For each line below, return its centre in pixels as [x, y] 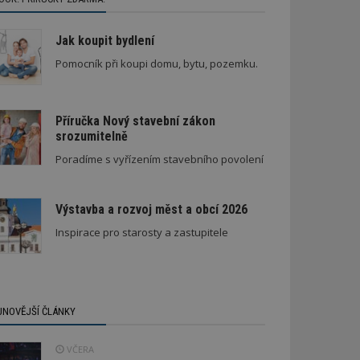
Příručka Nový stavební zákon [135, 121]
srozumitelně [91, 136]
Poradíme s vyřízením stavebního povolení [159, 159]
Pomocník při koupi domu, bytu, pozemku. [156, 63]
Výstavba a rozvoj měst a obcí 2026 [151, 209]
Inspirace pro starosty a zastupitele [141, 232]
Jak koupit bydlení [104, 40]
